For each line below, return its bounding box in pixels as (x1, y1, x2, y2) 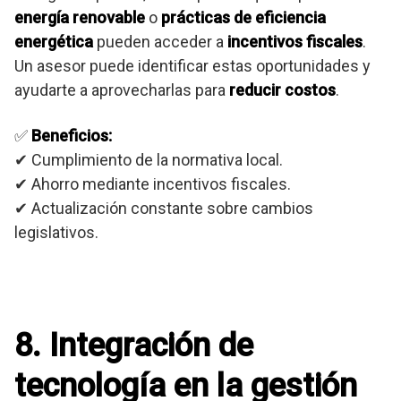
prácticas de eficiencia (161, 8, 326, 28)
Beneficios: (31, 126, 112, 146)
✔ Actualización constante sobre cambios (14, 199, 313, 218)
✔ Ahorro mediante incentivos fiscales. (14, 175, 291, 194)
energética (14, 32, 93, 52)
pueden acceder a (93, 32, 227, 52)
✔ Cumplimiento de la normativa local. (14, 150, 283, 170)
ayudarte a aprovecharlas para (14, 81, 229, 100)
